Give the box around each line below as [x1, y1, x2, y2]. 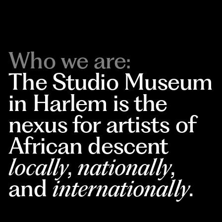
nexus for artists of [8, 110, 196, 138]
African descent [8, 131, 168, 159]
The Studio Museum [8, 67, 213, 95]
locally [8, 153, 68, 180]
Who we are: [8, 46, 130, 74]
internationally [52, 174, 189, 202]
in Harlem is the [8, 89, 167, 116]
